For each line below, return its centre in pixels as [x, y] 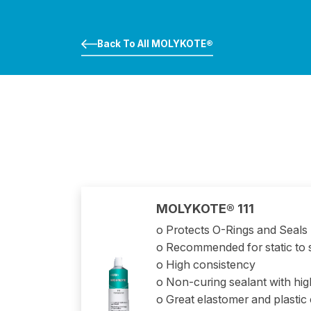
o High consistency [206, 264]
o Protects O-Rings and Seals [232, 230]
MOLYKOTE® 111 [205, 208]
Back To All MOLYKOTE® [155, 44]
